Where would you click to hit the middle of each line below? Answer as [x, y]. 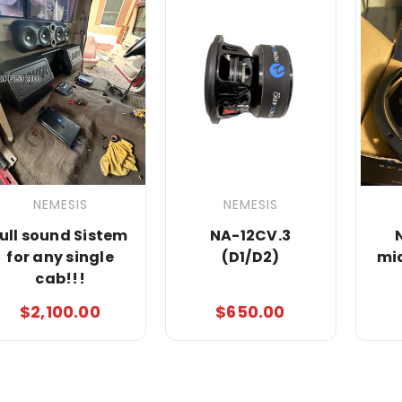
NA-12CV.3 [250, 235]
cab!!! [60, 278]
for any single [60, 257]
